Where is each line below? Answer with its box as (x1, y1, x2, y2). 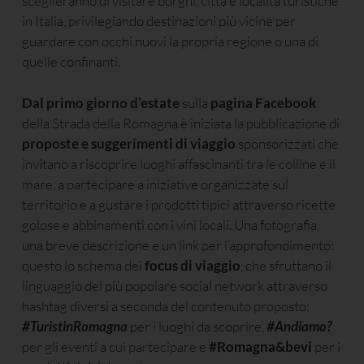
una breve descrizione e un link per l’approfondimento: (22, 236, 334, 253)
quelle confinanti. (22, 53, 120, 71)
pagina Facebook (210, 93, 316, 111)
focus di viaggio (145, 256, 240, 274)
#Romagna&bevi (209, 337, 312, 355)
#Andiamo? (266, 317, 332, 335)
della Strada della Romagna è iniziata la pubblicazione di (22, 114, 340, 132)
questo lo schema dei (22, 256, 145, 274)
